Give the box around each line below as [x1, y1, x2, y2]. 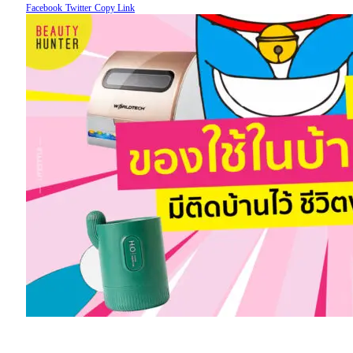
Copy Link [95, 2, 135, 13]
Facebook [26, 2, 62, 13]
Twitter [65, 2, 91, 13]
